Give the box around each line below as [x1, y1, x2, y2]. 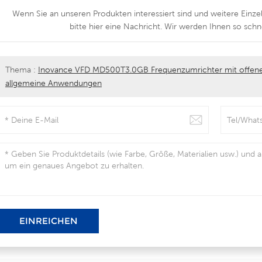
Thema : [5, 64, 38, 74]
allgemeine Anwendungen [5, 78, 102, 88]
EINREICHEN [19, 215, 78, 226]
